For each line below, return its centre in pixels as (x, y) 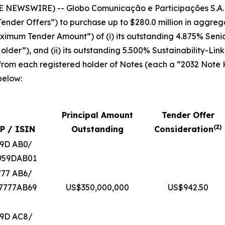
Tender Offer (188, 115)
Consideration (184, 129)
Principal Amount (97, 115)
